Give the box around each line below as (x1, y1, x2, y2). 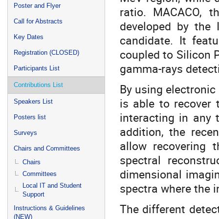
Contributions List (14, 81, 63, 88)
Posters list (14, 113, 46, 121)
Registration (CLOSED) (14, 49, 79, 56)
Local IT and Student (22, 182, 82, 189)
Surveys (14, 129, 37, 136)
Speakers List (14, 98, 53, 105)
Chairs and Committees (14, 145, 80, 152)
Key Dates (14, 33, 44, 41)
